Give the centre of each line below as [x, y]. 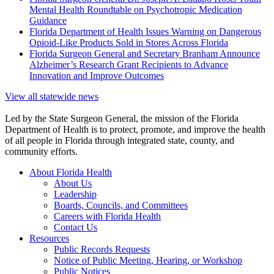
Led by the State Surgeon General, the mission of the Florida [122, 118]
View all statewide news [52, 96]
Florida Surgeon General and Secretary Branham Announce [145, 53]
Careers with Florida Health [107, 216]
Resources [49, 238]
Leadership [75, 194]
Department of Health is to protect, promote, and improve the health [135, 129]
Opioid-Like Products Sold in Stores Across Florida [129, 42]
